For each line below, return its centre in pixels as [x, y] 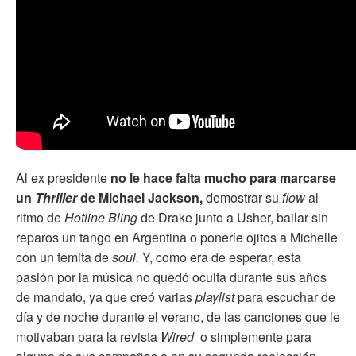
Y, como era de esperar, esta [220, 257]
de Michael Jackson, [141, 198]
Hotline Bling [103, 218]
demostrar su [242, 198]
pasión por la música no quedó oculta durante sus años [171, 277]
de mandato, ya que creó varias [106, 297]
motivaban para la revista [88, 337]
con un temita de [64, 257]
